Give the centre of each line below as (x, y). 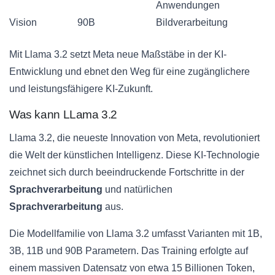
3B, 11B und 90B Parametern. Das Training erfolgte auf (129, 251)
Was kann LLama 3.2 (64, 115)
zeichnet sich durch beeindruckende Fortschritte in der (127, 172)
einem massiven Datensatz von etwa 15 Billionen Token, (132, 268)
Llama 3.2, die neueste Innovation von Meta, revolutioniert (134, 138)
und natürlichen (137, 190)
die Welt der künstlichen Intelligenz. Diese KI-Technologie (134, 155)
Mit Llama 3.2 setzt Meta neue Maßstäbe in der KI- (118, 55)
